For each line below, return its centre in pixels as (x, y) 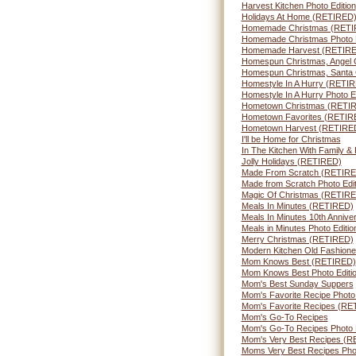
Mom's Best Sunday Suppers (297, 284)
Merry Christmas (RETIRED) (297, 239)
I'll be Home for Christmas (291, 139)
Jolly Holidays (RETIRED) (291, 161)
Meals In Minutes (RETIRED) (297, 206)
